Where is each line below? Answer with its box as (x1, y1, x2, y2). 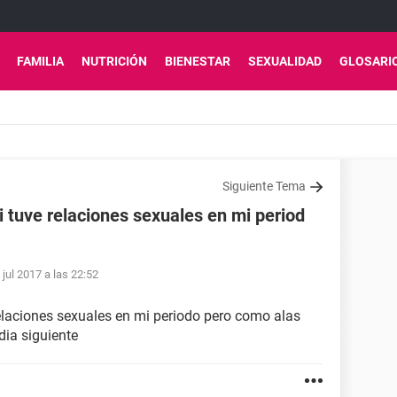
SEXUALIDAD (248, 54, 322, 68)
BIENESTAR (165, 54, 230, 68)
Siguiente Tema (222, 179, 306, 193)
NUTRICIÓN (82, 54, 147, 68)
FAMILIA (17, 54, 64, 68)
